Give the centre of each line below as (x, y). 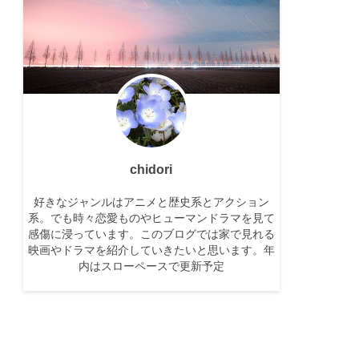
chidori (151, 169)
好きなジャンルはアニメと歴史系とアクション (151, 202)
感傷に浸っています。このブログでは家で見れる (151, 234)
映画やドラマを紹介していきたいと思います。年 (151, 250)
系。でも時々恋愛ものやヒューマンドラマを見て (151, 218)
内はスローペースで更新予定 (151, 266)
